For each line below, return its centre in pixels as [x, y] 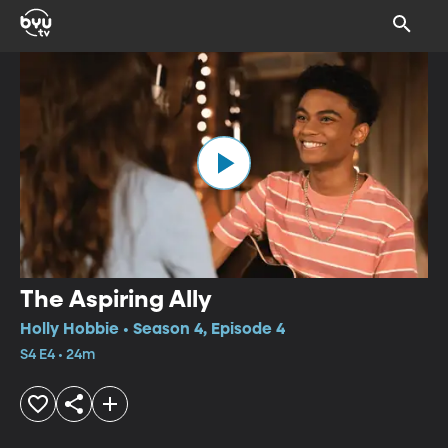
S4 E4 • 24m [57, 354]
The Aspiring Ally [116, 299]
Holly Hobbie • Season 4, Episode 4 [152, 329]
